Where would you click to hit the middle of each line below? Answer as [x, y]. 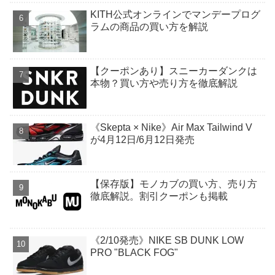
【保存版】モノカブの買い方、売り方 [174, 184]
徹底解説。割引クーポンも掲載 [159, 196]
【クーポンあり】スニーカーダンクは [174, 71]
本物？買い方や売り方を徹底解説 [164, 83]
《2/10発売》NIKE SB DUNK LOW [167, 241]
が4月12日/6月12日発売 [143, 140]
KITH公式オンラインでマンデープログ [176, 15]
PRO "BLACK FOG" [134, 253]
